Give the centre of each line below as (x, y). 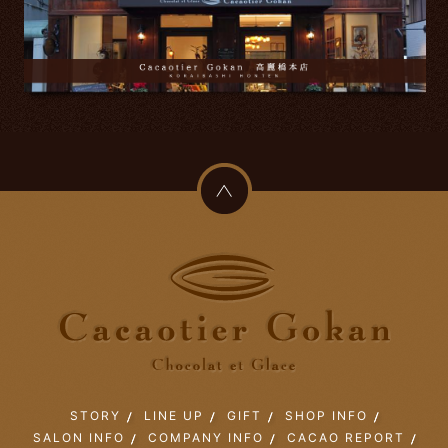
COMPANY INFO (206, 438)
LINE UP (174, 416)
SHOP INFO (326, 416)
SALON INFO (79, 438)
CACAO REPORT (346, 438)
